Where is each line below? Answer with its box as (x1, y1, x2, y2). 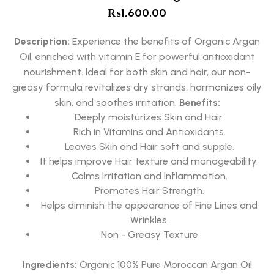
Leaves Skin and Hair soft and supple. (64, 141, 234, 153)
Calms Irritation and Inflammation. (71, 170, 228, 182)
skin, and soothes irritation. (54, 97, 179, 109)
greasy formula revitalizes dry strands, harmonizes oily (12, 81, 262, 94)
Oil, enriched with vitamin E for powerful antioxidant (19, 51, 255, 63)
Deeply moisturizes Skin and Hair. (75, 111, 224, 124)
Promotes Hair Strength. (94, 185, 204, 197)
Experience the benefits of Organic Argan (70, 35, 260, 48)
